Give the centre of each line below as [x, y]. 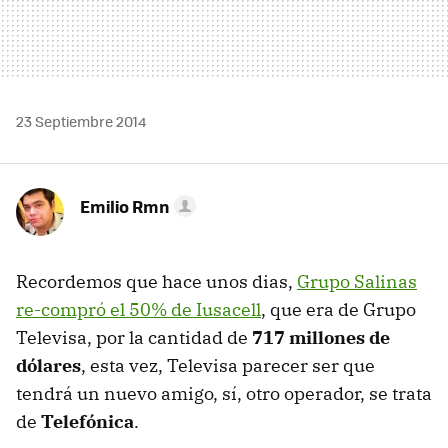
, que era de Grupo [338, 309]
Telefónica [87, 421]
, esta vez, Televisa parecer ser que [228, 365]
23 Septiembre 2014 [81, 120]
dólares [48, 365]
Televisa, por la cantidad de [134, 337]
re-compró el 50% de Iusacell [138, 309]
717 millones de [321, 337]
